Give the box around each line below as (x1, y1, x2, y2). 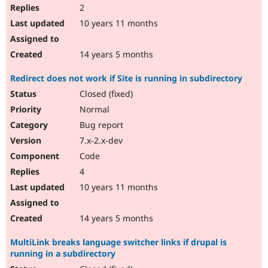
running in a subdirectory (10, 248, 115, 260)
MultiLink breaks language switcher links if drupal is (10, 236, 227, 248)
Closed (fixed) (77, 88, 133, 100)
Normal (77, 103, 109, 115)
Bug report (77, 119, 123, 131)
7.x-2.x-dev (77, 135, 123, 147)
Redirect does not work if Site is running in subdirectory (10, 72, 242, 84)
